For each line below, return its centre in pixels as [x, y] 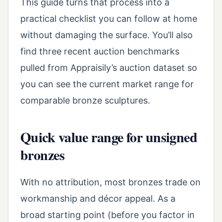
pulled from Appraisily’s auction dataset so [109, 68]
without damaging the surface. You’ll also [107, 35]
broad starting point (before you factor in [108, 215]
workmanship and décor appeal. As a [98, 198]
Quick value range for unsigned [109, 137]
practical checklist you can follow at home [109, 19]
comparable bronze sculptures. [85, 101]
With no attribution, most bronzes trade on [111, 182]
